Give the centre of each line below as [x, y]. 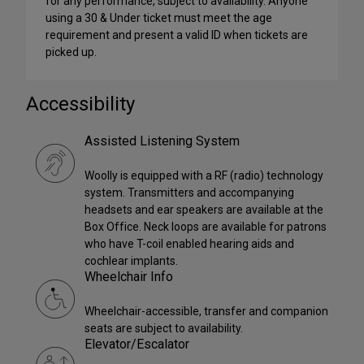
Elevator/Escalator [137, 344]
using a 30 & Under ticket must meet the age [159, 18]
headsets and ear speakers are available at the [204, 210]
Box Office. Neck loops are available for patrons [206, 227]
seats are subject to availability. [164, 329]
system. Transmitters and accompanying [189, 193]
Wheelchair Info [129, 277]
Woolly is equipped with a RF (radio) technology [204, 176]
